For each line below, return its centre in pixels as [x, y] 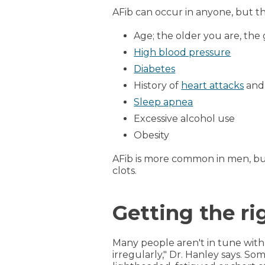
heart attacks [213, 85]
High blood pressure [182, 52]
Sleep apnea [164, 102]
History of [158, 85]
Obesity [152, 135]
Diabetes [155, 69]
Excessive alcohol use [185, 119]
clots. [125, 171]
